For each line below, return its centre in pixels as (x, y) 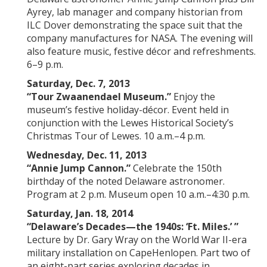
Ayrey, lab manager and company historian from (135, 12)
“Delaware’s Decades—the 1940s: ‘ (107, 226)
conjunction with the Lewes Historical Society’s (130, 123)
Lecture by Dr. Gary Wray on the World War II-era (137, 240)
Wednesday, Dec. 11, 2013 (87, 155)
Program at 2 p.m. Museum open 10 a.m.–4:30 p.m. (138, 194)
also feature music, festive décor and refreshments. (141, 51)
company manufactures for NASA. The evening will (140, 38)
